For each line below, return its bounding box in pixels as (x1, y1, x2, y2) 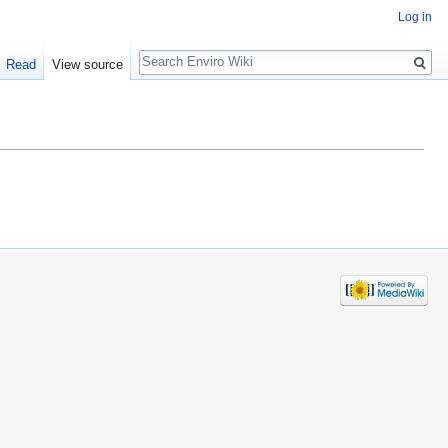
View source (51, 57, 123, 72)
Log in (398, 10, 432, 25)
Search (138, 40, 205, 63)
